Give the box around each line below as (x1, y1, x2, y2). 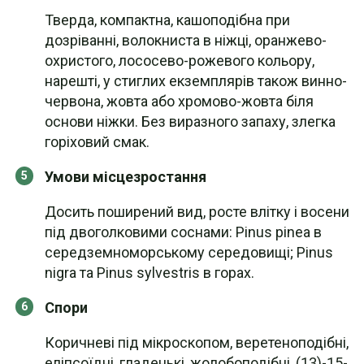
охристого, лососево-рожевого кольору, (45, 52, 314, 69)
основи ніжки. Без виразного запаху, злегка (45, 113, 336, 130)
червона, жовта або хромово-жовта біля (45, 93, 314, 110)
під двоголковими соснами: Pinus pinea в (45, 223, 322, 240)
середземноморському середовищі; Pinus (45, 244, 333, 261)
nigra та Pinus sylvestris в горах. (45, 264, 254, 281)
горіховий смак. (45, 133, 149, 150)
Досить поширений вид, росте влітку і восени (45, 203, 349, 220)
